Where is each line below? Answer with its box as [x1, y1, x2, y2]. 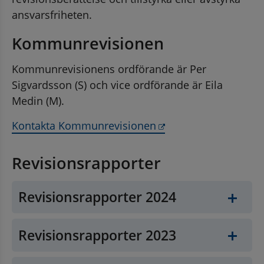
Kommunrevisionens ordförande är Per [12, 61, 206, 76]
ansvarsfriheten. [12, 7, 92, 22]
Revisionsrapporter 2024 [18, 188, 177, 207]
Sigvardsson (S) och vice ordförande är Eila [12, 77, 223, 92]
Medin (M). [12, 93, 64, 108]
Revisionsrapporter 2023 [18, 226, 177, 245]
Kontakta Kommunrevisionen [12, 118, 156, 133]
